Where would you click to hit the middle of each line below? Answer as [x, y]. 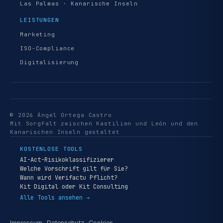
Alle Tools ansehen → [55, 198]
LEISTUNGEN [40, 20]
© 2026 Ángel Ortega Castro [61, 115]
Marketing [38, 34]
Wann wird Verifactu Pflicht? [69, 178]
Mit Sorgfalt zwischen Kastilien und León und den [104, 123]
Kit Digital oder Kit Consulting [74, 187]
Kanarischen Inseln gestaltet [65, 132]
